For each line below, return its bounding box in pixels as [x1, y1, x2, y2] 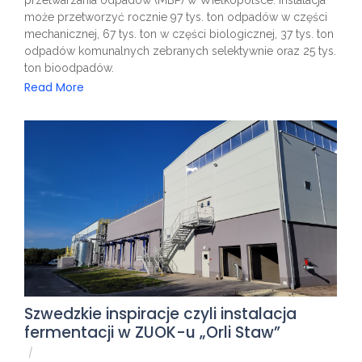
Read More [24, 79, 84, 96]
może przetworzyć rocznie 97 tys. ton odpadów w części [24, 11, 327, 24]
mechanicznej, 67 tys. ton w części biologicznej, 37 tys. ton [24, 27, 334, 41]
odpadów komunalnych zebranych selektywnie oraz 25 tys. [24, 44, 336, 58]
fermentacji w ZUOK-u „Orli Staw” [24, 321, 280, 343]
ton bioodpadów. [24, 61, 114, 75]
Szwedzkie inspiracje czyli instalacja [24, 302, 297, 325]
